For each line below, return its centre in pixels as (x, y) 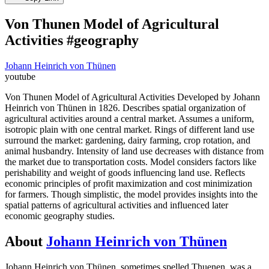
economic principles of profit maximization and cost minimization (128, 183)
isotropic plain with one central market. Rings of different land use (130, 129)
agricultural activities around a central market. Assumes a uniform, (129, 118)
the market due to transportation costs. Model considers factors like (131, 162)
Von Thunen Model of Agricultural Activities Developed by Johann (132, 97)
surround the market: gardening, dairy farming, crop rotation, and (128, 140)
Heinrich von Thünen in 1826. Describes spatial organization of (125, 107)
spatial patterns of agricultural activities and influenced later (116, 205)
